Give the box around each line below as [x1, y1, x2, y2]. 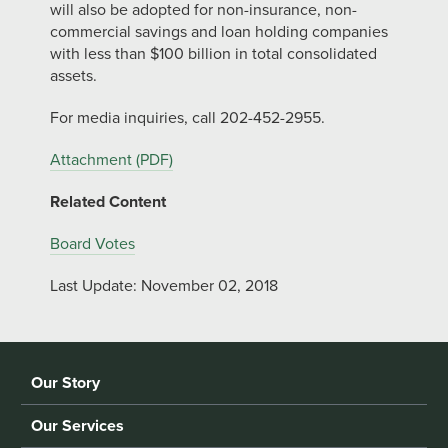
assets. [50, 66, 97, 86]
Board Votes [50, 234, 135, 254]
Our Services [31, 416, 125, 437]
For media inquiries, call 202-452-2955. [50, 108, 325, 128]
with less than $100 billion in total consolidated [50, 44, 377, 64]
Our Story [31, 373, 101, 394]
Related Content [50, 192, 166, 212]
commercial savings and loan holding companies [50, 22, 388, 42]
